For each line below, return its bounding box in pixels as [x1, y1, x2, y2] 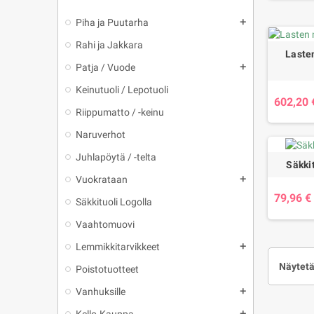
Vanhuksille [76, 286, 125, 297]
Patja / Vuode [76, 62, 135, 73]
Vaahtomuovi [76, 219, 135, 230]
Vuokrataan [76, 174, 128, 185]
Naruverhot [76, 129, 125, 140]
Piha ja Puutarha [76, 17, 149, 28]
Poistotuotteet [76, 264, 139, 275]
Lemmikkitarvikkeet [76, 241, 160, 252]
